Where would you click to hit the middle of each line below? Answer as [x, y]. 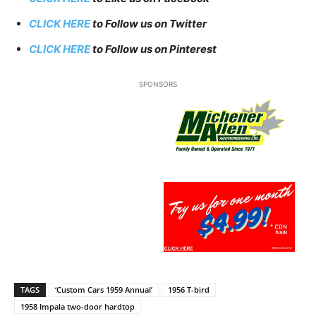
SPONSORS [158, 84]
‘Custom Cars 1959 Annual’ [104, 290]
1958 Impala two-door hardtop [78, 307]
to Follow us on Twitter [150, 24]
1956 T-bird [189, 290]
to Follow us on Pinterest [153, 49]
